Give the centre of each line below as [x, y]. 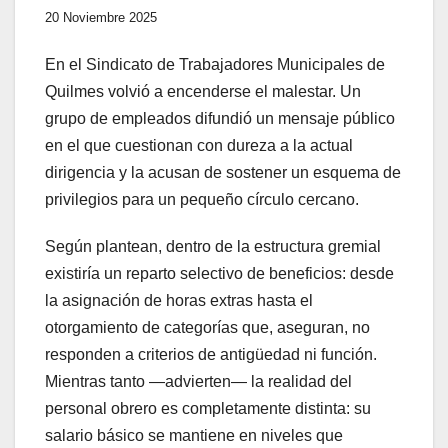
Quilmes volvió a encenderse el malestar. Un [203, 92]
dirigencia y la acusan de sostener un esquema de [223, 173]
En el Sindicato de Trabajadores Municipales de [215, 65]
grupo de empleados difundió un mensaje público [220, 119]
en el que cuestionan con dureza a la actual [199, 146]
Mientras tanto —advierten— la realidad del [198, 382]
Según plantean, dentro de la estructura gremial [213, 247]
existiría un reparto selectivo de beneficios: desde [219, 274]
